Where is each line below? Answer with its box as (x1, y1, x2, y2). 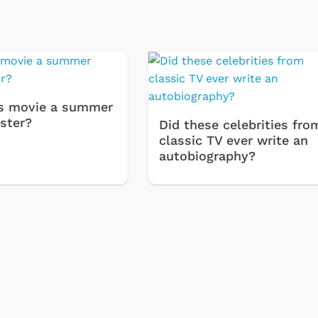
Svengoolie (11, 194, 86, 212)
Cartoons (215, 194, 280, 212)
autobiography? (159, 148, 256, 164)
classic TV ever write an (159, 133, 309, 148)
